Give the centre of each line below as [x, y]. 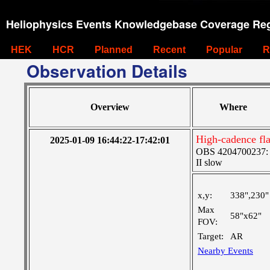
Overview [110, 107]
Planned [114, 50]
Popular [224, 50]
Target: [211, 236]
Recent [169, 50]
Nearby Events [225, 251]
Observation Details [107, 71]
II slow [209, 162]
